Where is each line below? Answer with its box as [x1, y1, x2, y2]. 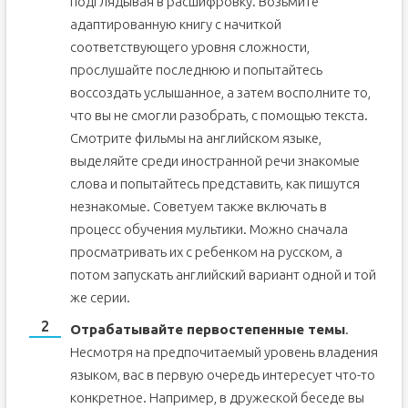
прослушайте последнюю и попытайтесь [69, 62, 322, 77]
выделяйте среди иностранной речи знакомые [69, 153, 360, 168]
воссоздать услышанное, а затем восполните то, [69, 85, 371, 100]
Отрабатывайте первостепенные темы [69, 321, 345, 337]
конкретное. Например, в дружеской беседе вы [69, 390, 364, 405]
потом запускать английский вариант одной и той [69, 267, 376, 282]
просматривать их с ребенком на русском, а [69, 244, 342, 260]
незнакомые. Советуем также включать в [69, 199, 327, 214]
